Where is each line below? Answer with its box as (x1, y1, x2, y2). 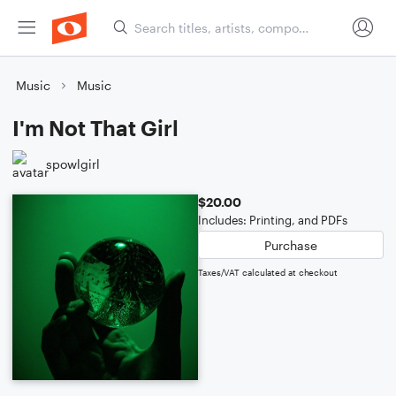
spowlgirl (46, 156, 100, 171)
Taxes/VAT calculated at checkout (198, 267, 338, 278)
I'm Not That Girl (12, 115, 179, 141)
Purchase (264, 237, 317, 253)
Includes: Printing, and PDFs (198, 213, 347, 227)
